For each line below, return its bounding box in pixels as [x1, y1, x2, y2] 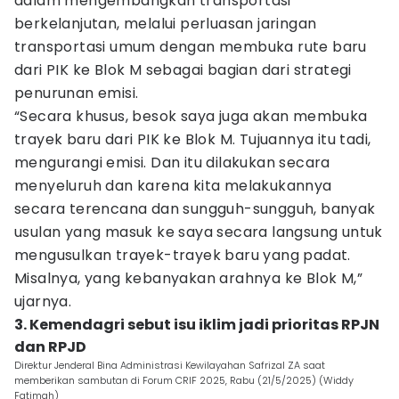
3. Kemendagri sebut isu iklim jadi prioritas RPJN [14, 314, 379, 335]
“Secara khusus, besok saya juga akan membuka [14, 106, 368, 126]
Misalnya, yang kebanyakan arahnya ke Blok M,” [14, 268, 362, 289]
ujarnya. [14, 291, 76, 312]
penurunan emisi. [14, 83, 142, 103]
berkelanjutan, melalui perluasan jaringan [14, 13, 317, 34]
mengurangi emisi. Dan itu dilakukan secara [14, 152, 330, 173]
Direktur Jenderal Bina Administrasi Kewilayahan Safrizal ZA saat [14, 358, 325, 372]
